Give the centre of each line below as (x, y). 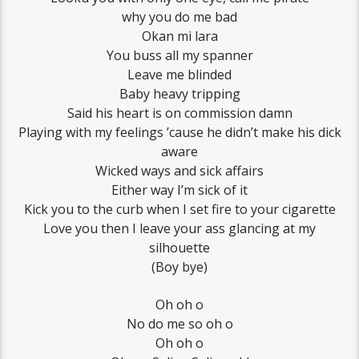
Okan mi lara (179, 36)
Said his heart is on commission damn (179, 113)
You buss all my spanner (179, 56)
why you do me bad (179, 17)
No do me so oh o (179, 323)
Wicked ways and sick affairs (179, 171)
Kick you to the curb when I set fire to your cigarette (179, 210)
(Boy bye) (179, 267)
